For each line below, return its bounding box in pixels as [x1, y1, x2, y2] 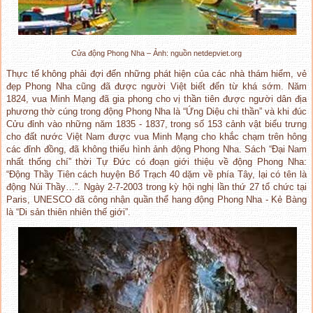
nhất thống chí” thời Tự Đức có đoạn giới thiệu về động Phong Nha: [6, 156, 307, 167]
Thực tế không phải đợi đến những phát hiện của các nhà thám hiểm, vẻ [6, 68, 307, 79]
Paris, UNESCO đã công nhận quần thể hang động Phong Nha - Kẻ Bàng [6, 194, 307, 205]
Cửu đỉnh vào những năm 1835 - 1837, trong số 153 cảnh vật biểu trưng [6, 118, 307, 129]
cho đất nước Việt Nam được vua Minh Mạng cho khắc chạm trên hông [6, 131, 307, 142]
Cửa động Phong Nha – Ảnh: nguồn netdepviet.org [71, 48, 242, 57]
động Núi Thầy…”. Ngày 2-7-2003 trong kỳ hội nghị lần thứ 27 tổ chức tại [6, 181, 307, 192]
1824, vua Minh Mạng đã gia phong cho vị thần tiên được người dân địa [6, 93, 307, 104]
